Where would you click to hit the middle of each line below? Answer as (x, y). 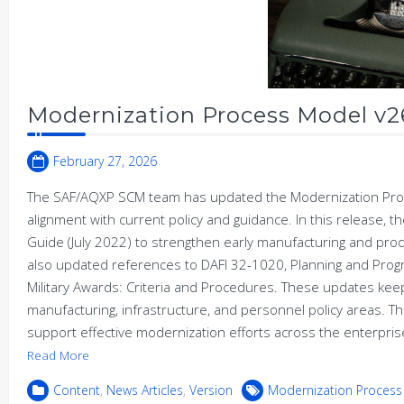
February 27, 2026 (105, 161)
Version (211, 390)
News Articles (145, 390)
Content (77, 390)
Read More (58, 355)
